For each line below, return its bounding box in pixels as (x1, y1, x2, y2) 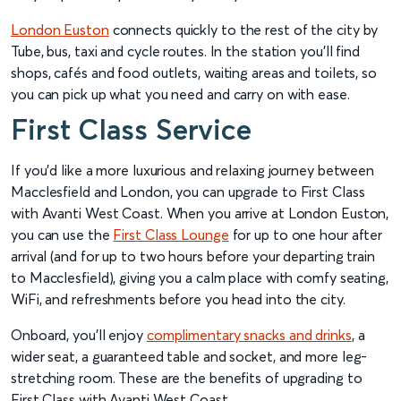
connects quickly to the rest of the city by (108, 21, 379, 39)
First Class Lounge (113, 226, 229, 244)
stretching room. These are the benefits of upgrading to (11, 369, 363, 388)
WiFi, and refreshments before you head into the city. (11, 290, 346, 309)
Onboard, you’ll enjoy (11, 326, 147, 345)
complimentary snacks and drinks (146, 326, 352, 345)
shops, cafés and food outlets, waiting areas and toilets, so (11, 64, 377, 82)
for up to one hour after (228, 226, 383, 244)
